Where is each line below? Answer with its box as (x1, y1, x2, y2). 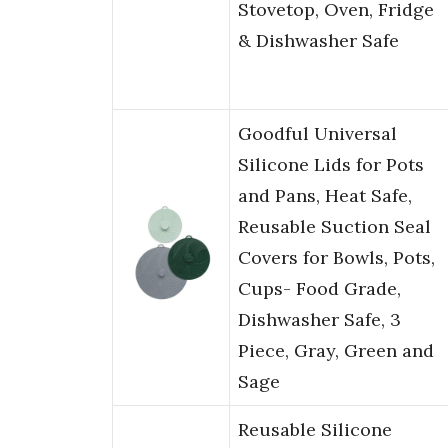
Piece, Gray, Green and (238, 339, 434, 363)
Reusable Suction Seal (238, 215, 431, 239)
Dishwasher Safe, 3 (238, 308, 401, 332)
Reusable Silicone (238, 418, 392, 442)
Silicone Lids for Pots (238, 153, 424, 177)
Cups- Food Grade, (238, 277, 401, 301)
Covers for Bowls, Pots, (238, 246, 435, 270)
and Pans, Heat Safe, (238, 184, 412, 208)
